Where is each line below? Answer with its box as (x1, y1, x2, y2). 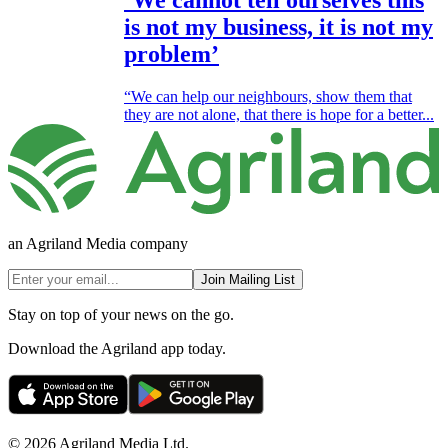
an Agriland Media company (8, 234, 188, 252)
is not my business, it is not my (124, 14, 433, 40)
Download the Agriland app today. (8, 339, 226, 357)
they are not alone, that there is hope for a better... (124, 105, 434, 123)
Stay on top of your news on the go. (8, 305, 234, 323)
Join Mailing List (201, 271, 295, 287)
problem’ (124, 41, 219, 67)
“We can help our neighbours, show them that (124, 87, 412, 105)
